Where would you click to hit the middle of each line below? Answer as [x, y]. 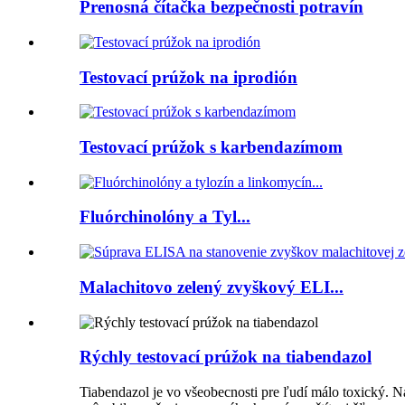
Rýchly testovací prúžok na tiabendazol [226, 357]
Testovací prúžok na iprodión [188, 77]
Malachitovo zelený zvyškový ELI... [212, 287]
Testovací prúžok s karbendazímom [211, 147]
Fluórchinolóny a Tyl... [165, 217]
